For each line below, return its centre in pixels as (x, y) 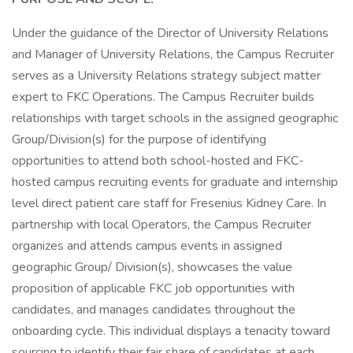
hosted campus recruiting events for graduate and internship (175, 182)
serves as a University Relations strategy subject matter (166, 76)
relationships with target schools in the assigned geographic (175, 118)
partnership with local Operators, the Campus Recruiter (162, 225)
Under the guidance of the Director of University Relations (170, 33)
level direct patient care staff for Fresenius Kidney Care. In (169, 203)
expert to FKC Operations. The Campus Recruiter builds (163, 97)
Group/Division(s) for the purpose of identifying (139, 139)
